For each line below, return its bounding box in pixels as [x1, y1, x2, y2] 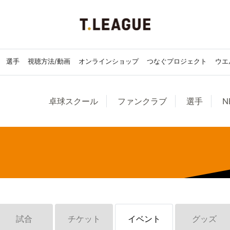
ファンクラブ [118, 96, 167, 106]
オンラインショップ [79, 57, 139, 65]
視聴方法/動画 [28, 57, 70, 65]
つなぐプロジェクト [147, 57, 207, 65]
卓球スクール [49, 96, 98, 106]
